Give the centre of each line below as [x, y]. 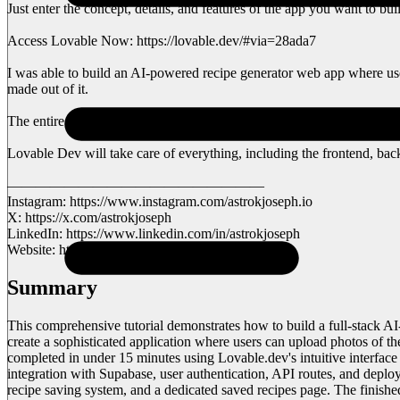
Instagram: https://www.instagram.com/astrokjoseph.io [160, 201]
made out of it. [48, 88]
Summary [52, 287]
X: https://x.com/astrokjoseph [89, 217]
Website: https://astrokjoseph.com [101, 249]
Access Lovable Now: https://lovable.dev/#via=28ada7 [162, 40]
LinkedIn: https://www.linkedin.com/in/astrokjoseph [154, 233]
